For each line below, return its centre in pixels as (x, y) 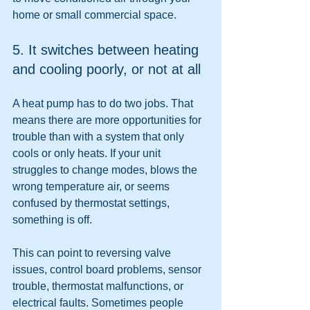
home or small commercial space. (94, 15)
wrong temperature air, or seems (92, 186)
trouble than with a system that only (100, 137)
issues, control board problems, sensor (108, 270)
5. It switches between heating (108, 50)
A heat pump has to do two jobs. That (104, 103)
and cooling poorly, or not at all (107, 69)
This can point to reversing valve (93, 253)
